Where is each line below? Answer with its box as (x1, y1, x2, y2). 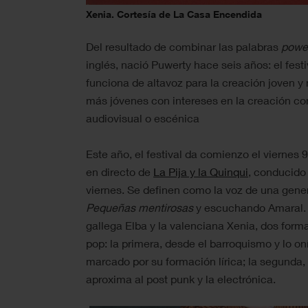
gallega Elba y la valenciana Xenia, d (86, 218, 267, 232)
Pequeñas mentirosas (86, 200, 193, 214)
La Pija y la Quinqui (153, 164, 248, 178)
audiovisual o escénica (86, 111, 199, 124)
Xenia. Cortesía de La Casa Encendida (86, 8, 262, 20)
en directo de (86, 164, 153, 178)
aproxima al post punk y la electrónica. (86, 272, 276, 285)
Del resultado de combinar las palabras (86, 39, 281, 53)
